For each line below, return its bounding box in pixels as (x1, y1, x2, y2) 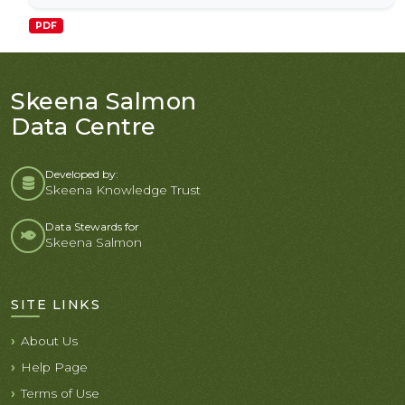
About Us (21, 333, 78, 348)
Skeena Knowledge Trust (45, 182, 201, 197)
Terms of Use (21, 385, 99, 400)
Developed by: (45, 166, 118, 181)
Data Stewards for (45, 220, 139, 234)
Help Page (21, 359, 88, 374)
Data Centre (11, 111, 156, 140)
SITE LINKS (11, 296, 100, 313)
